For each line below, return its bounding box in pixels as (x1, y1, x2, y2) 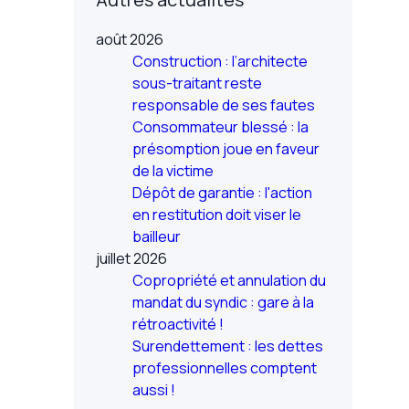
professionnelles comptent (131, 358, 317, 378)
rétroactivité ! (131, 314, 224, 334)
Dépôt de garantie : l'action (131, 183, 312, 203)
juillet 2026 (95, 248, 167, 268)
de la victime (131, 161, 214, 181)
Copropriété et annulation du (131, 270, 326, 290)
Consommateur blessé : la (131, 117, 309, 137)
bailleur (131, 226, 181, 246)
